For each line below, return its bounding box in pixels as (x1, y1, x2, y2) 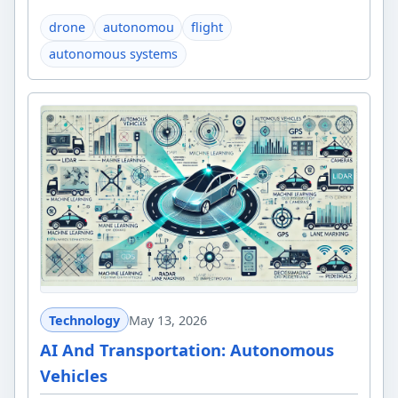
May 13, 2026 (128, 311, 207, 329)
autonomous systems (48, 45, 178, 63)
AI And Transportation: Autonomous (40, 338, 335, 361)
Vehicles (40, 363, 108, 386)
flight (191, 19, 224, 36)
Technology (48, 311, 120, 329)
